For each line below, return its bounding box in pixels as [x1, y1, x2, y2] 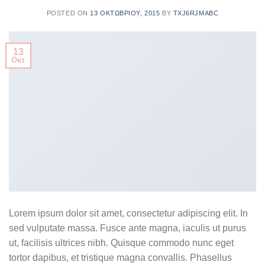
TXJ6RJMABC [173, 9, 219, 17]
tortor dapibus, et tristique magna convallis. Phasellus [9, 253, 232, 263]
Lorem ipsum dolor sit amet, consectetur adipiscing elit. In [9, 208, 248, 219]
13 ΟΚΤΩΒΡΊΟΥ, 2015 [90, 9, 160, 17]
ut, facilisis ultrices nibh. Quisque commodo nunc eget [9, 238, 234, 248]
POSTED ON [46, 9, 91, 17]
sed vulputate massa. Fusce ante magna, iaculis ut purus [9, 223, 246, 234]
